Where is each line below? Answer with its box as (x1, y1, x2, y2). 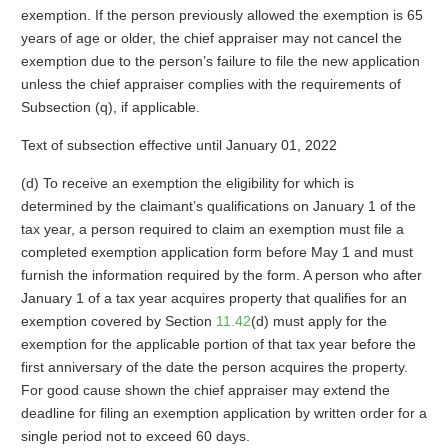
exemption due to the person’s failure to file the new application (20, 53, 420, 69)
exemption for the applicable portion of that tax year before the (20, 336, 416, 352)
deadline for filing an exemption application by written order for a (20, 405, 427, 421)
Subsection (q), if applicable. (20, 99, 200, 115)
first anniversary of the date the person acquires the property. (20, 359, 408, 375)
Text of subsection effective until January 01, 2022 (20, 137, 337, 153)
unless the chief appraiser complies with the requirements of (20, 76, 401, 92)
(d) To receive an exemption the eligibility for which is (20, 175, 354, 191)
